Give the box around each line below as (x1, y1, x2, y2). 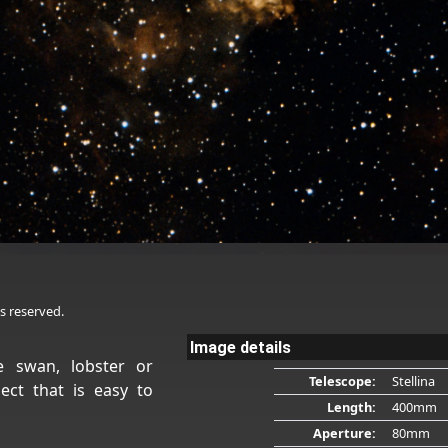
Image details (189, 337, 291, 357)
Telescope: (308, 371, 376, 390)
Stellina (392, 371, 436, 390)
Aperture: (312, 423, 376, 442)
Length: (326, 397, 376, 416)
